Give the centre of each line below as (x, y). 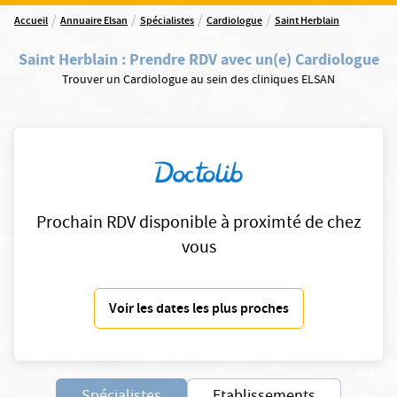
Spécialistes (167, 22)
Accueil (31, 22)
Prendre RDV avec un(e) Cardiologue (254, 59)
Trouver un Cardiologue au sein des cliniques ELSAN (198, 81)
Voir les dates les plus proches (198, 310)
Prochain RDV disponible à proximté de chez (198, 225)
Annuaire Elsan (94, 22)
